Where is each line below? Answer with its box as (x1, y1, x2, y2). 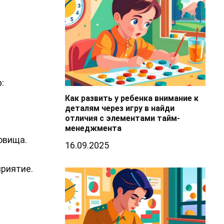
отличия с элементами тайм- (64, 113, 180, 123)
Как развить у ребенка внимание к (64, 93, 198, 103)
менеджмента (64, 123, 121, 133)
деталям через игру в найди (64, 103, 174, 113)
